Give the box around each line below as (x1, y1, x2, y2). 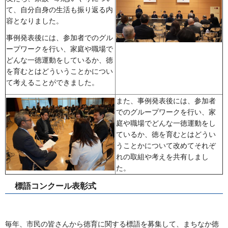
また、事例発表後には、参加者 (116, 97, 216, 105)
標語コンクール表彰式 (15, 182, 96, 191)
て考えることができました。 (6, 78, 99, 87)
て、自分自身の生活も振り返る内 (6, 5, 113, 14)
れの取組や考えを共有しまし (116, 153, 209, 161)
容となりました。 (6, 16, 63, 25)
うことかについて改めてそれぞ (116, 141, 216, 150)
